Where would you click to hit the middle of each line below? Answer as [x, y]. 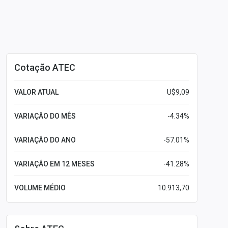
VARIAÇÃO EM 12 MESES [54, 164]
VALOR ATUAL [36, 92]
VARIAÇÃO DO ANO [45, 140]
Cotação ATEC [45, 67]
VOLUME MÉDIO [40, 188]
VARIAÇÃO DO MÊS [45, 116]
